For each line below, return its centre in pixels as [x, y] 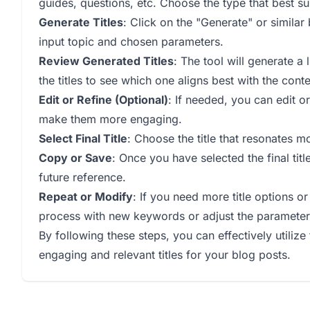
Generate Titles [81, 22]
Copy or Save [75, 158]
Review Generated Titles [106, 61]
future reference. [82, 177]
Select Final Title [83, 138]
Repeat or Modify [86, 197]
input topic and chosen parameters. [131, 42]
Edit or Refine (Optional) [103, 100]
